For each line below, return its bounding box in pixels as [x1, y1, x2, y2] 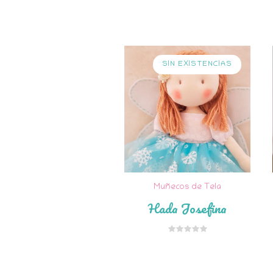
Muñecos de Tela [154, 182, 222, 192]
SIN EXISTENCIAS [162, 60, 233, 68]
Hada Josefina [148, 197, 227, 219]
